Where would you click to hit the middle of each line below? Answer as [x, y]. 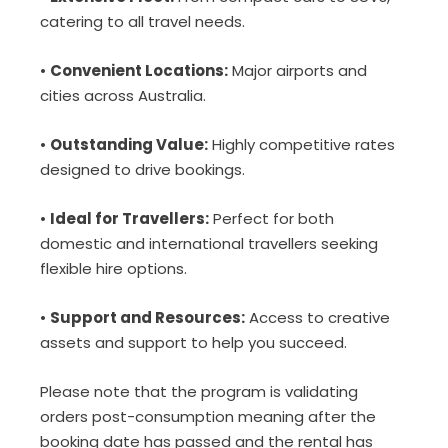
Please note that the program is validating [199, 391]
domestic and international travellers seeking [209, 243]
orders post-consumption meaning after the [208, 416]
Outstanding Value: [129, 144]
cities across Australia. [123, 95]
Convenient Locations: [139, 70]
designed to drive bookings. [142, 169]
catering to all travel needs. [142, 21]
